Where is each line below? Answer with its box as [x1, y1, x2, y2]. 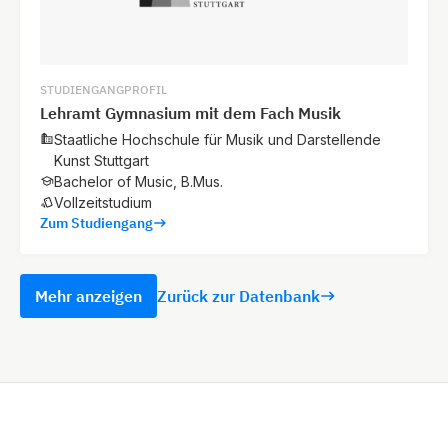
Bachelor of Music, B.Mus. [54, 172, 223, 190]
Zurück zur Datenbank [157, 285, 320, 306]
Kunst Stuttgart [54, 151, 149, 169]
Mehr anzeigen [35, 285, 142, 306]
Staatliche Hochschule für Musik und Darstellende [54, 130, 381, 148]
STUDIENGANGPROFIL [40, 81, 167, 97]
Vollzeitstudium [54, 193, 152, 211]
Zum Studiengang [40, 213, 153, 232]
